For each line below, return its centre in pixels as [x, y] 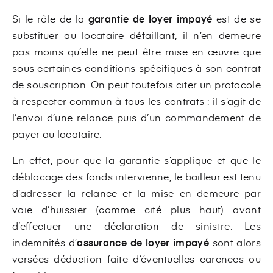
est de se [238, 18]
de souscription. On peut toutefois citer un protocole [136, 84]
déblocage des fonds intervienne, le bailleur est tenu [136, 176]
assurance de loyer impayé [143, 242]
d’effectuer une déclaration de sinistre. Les [136, 225]
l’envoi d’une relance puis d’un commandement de [136, 117]
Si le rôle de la [48, 18]
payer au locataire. [57, 133]
